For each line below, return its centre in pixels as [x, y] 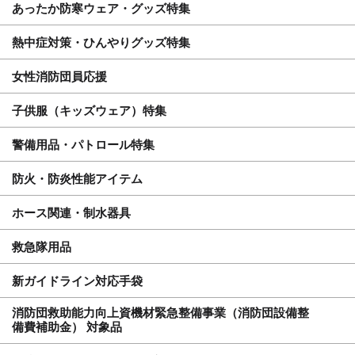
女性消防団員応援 [59, 76]
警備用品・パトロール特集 [83, 144]
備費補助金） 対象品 [67, 326]
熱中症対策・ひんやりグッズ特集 [101, 42]
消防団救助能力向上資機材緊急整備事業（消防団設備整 [160, 312]
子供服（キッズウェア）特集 [89, 110]
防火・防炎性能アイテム [77, 178]
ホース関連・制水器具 [71, 212]
